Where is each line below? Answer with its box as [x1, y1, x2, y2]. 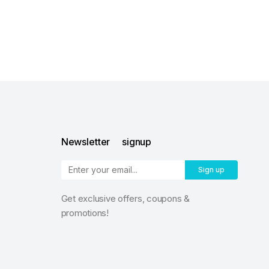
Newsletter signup [61, 136, 152, 148]
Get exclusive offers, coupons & [61, 193, 190, 204]
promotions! [61, 207, 109, 219]
